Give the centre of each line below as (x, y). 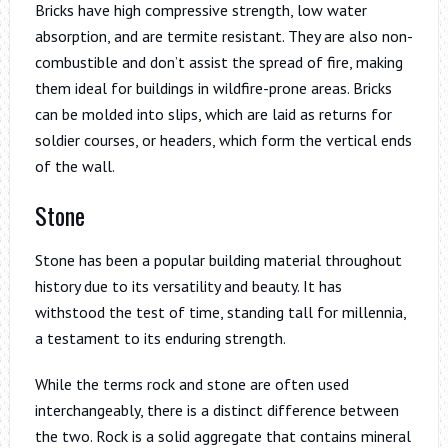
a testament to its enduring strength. (160, 337)
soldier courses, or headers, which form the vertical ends (223, 139)
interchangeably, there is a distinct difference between (216, 409)
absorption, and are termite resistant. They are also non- (223, 35)
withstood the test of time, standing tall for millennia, (220, 311)
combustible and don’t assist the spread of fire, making (218, 61)
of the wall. (74, 165)
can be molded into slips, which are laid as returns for (213, 113)
